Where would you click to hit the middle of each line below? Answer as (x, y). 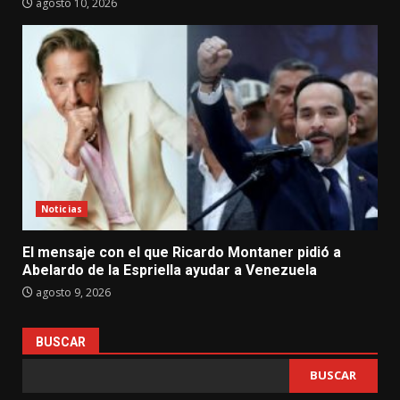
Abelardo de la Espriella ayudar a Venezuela (170, 270)
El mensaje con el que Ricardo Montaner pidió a (182, 252)
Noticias (62, 208)
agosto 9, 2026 (72, 292)
